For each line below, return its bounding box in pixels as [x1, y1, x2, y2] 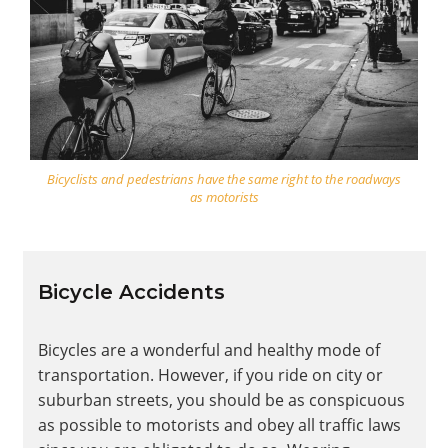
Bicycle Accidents [37, 279, 225, 304]
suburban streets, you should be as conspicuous [37, 388, 405, 411]
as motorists [189, 187, 259, 206]
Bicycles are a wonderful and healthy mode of [37, 338, 380, 361]
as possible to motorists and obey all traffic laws [37, 413, 401, 436]
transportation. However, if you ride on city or [37, 363, 383, 386]
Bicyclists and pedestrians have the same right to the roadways [47, 169, 401, 188]
